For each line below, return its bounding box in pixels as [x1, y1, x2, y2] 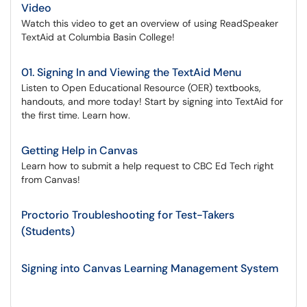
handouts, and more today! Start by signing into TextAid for [21, 95, 283, 108]
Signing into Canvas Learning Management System [21, 261, 279, 275]
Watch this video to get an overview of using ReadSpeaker [21, 17, 278, 29]
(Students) [21, 224, 75, 238]
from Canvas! [21, 173, 80, 186]
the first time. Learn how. [21, 109, 130, 121]
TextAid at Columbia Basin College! [21, 31, 175, 43]
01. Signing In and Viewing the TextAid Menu [21, 65, 241, 79]
